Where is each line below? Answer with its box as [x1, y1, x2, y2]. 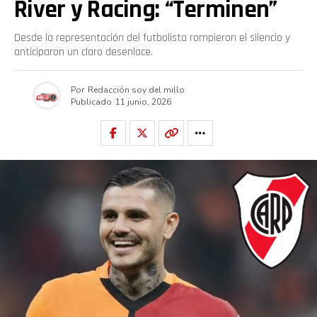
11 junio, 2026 [115, 96, 171, 108]
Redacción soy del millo [87, 83, 185, 96]
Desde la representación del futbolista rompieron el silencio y [14, 30, 290, 45]
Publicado [70, 96, 112, 108]
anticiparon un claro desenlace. [14, 45, 153, 59]
